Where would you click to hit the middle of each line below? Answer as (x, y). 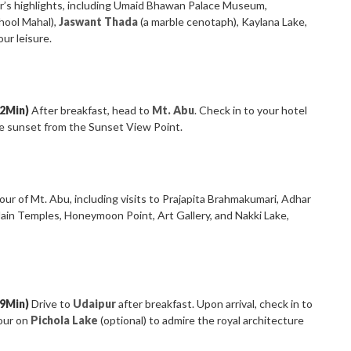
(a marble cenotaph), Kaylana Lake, (224, 22)
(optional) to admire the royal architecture (201, 320)
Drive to (51, 304)
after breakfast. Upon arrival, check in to (215, 304)
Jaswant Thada (99, 22)
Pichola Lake (65, 320)
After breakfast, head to (91, 110)
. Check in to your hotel (251, 110)
